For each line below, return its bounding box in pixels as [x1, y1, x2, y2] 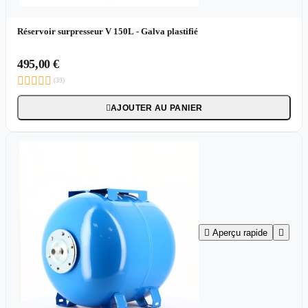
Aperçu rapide [212, 227, 267, 238]
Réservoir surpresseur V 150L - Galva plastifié [17, 25, 198, 36]
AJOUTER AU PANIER [111, 102, 203, 113]
